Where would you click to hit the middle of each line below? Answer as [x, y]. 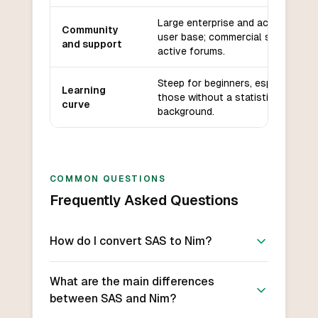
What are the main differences [132, 282]
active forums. [191, 51]
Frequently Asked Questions [144, 201]
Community [89, 30]
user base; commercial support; [230, 37]
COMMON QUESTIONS [108, 179]
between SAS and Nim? [113, 299]
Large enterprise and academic [229, 23]
